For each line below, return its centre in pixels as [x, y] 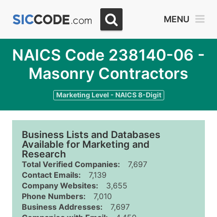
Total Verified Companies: [71, 164]
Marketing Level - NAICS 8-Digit [108, 95]
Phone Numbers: [54, 196]
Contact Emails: [51, 175]
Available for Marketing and [86, 144]
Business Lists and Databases [91, 135]
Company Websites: [60, 186]
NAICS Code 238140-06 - [108, 55]
